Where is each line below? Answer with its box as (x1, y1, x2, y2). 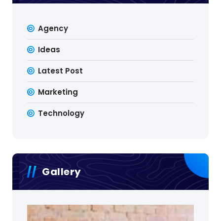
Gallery (42, 165, 81, 179)
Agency (38, 23, 69, 34)
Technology (38, 108, 85, 119)
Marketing (38, 87, 78, 98)
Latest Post (38, 66, 83, 76)
